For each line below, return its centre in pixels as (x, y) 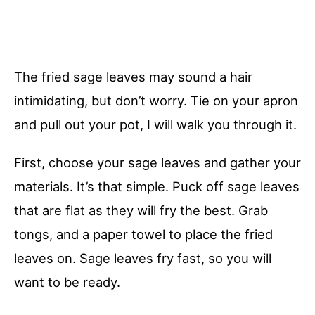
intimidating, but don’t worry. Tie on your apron (156, 101)
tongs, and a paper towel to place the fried (143, 234)
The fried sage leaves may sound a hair (133, 77)
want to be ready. (67, 282)
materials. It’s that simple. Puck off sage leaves (157, 187)
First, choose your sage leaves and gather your (157, 163)
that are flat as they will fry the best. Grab (141, 211)
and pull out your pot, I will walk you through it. (155, 125)
